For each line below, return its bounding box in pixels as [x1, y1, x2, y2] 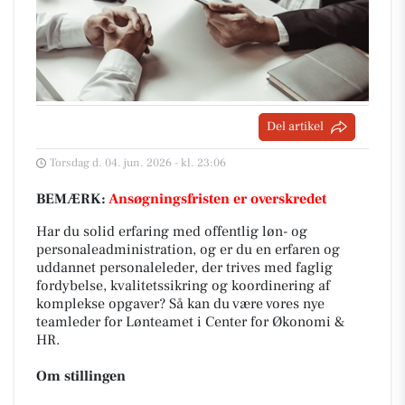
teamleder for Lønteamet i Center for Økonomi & [36, 313, 345, 331]
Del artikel [267, 118, 324, 135]
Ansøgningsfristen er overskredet [108, 190, 326, 208]
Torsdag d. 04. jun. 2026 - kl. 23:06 [50, 155, 226, 170]
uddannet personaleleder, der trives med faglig [36, 259, 333, 277]
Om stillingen [36, 367, 126, 385]
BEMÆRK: [36, 190, 108, 208]
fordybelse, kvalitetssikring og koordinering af [36, 277, 330, 295]
